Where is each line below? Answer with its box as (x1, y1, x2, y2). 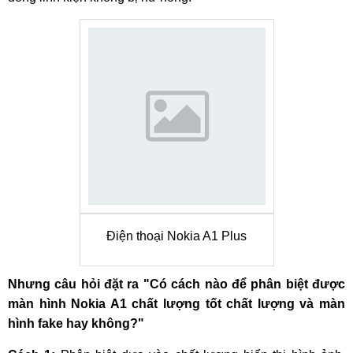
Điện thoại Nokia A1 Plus (106, 229, 247, 243)
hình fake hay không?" (8, 317, 144, 330)
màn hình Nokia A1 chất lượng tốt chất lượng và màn (8, 297, 345, 310)
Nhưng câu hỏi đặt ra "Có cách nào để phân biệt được (8, 277, 345, 291)
